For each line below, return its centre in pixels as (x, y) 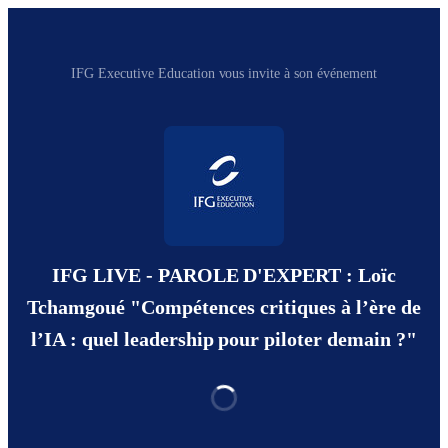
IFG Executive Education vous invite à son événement (224, 73)
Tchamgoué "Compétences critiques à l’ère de (224, 307)
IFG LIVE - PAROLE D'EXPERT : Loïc (224, 275)
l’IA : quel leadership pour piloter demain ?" (224, 339)
